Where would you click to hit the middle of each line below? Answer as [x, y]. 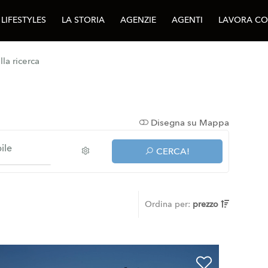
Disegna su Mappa [188, 123]
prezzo [206, 204]
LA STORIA [83, 20]
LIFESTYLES [24, 20]
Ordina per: [168, 204]
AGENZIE [138, 20]
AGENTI [187, 20]
